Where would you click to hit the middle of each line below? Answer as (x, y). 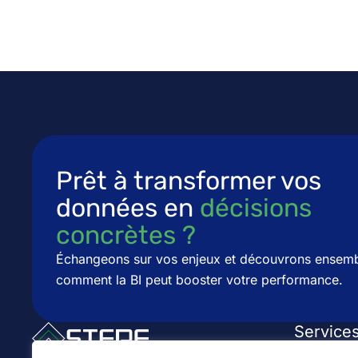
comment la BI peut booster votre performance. (199, 279)
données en (128, 207)
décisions (256, 207)
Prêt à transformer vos (189, 180)
